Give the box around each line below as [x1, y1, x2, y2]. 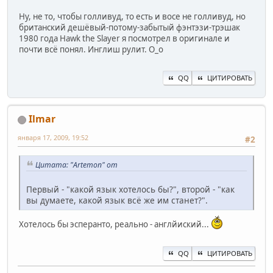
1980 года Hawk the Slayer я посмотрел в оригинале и [19, 32, 230, 44]
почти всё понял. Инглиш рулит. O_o [19, 43, 163, 55]
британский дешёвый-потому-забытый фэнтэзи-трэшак [19, 21, 240, 33]
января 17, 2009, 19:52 [18, 133, 88, 143]
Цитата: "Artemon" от [35, 159, 118, 170]
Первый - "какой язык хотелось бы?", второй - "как [26, 183, 235, 196]
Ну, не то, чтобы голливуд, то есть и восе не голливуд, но [19, 10, 246, 22]
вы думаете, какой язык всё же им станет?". [26, 194, 208, 207]
